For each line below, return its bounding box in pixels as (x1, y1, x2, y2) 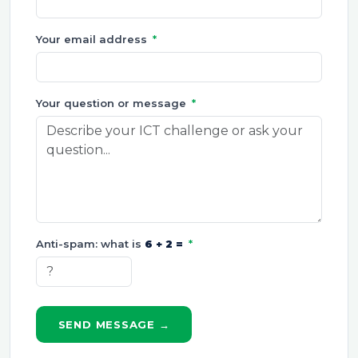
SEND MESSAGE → (58, 317, 170, 331)
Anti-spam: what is (36, 237, 145, 250)
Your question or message (36, 97, 189, 110)
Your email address (36, 33, 150, 46)
